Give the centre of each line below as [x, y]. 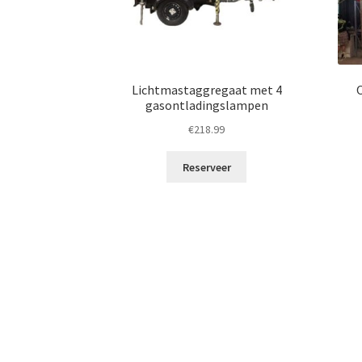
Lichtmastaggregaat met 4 [206, 90]
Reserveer [206, 167]
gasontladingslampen [206, 105]
